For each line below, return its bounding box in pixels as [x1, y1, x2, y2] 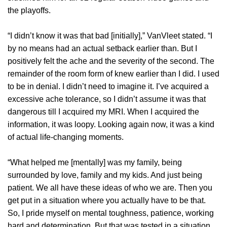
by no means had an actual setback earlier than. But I [8, 44, 197, 53]
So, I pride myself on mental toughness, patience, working [8, 209, 214, 218]
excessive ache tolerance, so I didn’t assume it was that [8, 95, 206, 104]
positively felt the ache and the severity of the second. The [8, 57, 214, 66]
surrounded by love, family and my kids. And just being [8, 171, 202, 180]
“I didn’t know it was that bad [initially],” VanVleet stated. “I [8, 31, 212, 41]
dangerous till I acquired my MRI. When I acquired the [8, 107, 199, 117]
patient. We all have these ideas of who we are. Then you [8, 183, 212, 193]
